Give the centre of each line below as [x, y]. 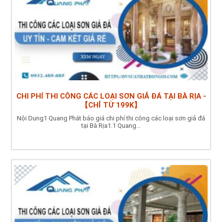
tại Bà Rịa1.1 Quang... [111, 125]
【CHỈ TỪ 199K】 [111, 105]
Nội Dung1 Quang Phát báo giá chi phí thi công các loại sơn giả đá [111, 118]
